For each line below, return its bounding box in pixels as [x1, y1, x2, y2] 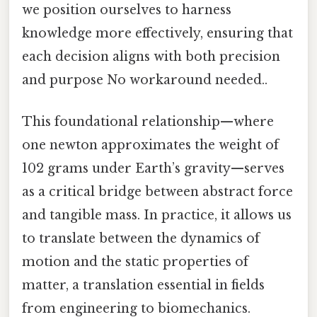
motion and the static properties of [22, 254, 248, 270]
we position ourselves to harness [22, 2, 231, 18]
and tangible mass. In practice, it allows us [22, 207, 292, 224]
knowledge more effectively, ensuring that [22, 25, 293, 42]
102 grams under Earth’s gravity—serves [22, 161, 284, 177]
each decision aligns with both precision [22, 49, 280, 65]
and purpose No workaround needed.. [22, 72, 267, 88]
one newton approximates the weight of [22, 137, 279, 154]
